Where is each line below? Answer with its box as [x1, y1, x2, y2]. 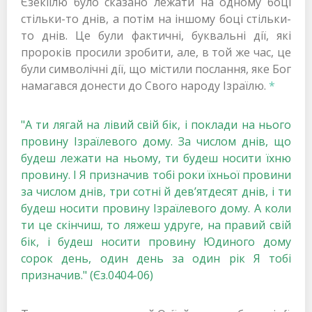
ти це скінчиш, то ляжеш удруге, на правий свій [21, 217, 291, 233]
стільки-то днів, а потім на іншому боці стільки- [21, 11, 291, 27]
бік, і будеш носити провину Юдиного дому [21, 234, 291, 250]
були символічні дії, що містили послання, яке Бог [21, 61, 291, 77]
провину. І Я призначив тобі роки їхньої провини [21, 167, 291, 183]
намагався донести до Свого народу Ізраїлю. [21, 78, 269, 94]
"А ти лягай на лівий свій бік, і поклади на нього [21, 117, 291, 133]
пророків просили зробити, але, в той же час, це [21, 45, 291, 61]
